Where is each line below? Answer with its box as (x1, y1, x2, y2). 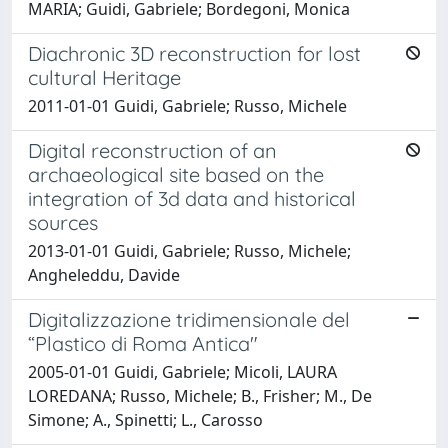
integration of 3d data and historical (28, 185, 356, 211)
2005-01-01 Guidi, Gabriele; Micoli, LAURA (28, 360, 337, 383)
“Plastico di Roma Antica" (28, 330, 258, 356)
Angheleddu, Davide (28, 263, 180, 286)
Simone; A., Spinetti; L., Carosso (28, 408, 263, 431)
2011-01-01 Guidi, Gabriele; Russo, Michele (28, 94, 347, 117)
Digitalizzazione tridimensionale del (28, 306, 350, 332)
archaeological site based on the (28, 161, 324, 187)
